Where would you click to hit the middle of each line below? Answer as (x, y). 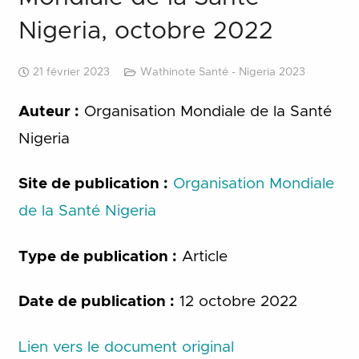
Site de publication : (93, 184)
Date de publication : (96, 302)
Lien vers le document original (126, 347)
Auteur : (48, 111)
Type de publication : (97, 256)
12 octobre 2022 (236, 302)
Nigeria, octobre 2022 (145, 31)
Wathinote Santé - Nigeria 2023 (222, 72)
